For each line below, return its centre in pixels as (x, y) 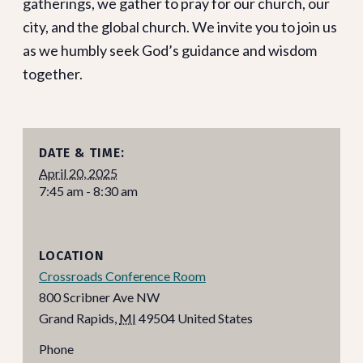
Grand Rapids (77, 318)
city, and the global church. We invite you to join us (180, 26)
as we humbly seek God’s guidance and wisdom (170, 50)
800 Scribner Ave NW (99, 297)
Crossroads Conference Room (122, 276)
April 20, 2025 (78, 173)
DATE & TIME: (82, 152)
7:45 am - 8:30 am (88, 190)
